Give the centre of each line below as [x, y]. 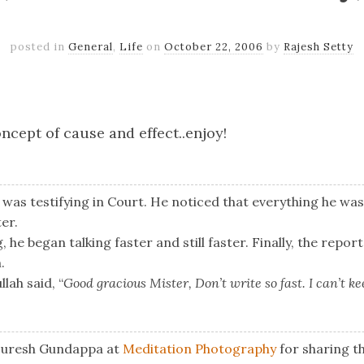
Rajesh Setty [318, 47]
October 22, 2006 [214, 47]
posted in [39, 47]
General [91, 47]
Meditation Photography [199, 348]
